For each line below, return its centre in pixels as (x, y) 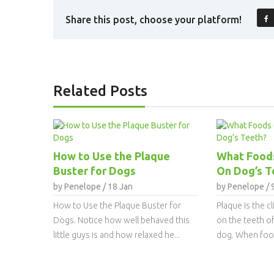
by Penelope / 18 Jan (93, 186)
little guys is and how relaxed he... (117, 235)
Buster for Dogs (94, 170)
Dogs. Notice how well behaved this (121, 220)
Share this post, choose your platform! (154, 20)
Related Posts (100, 91)
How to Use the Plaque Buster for (117, 205)
